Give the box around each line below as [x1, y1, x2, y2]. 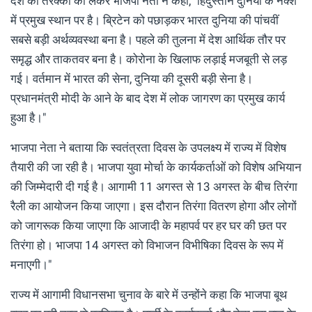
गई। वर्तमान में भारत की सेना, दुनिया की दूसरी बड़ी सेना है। [10, 71, 253, 86]
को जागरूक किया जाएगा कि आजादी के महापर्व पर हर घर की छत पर [10, 218, 286, 233]
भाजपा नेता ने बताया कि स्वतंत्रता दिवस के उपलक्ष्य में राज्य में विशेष [10, 140, 286, 155]
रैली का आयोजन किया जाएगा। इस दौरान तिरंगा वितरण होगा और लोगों [10, 198, 297, 213]
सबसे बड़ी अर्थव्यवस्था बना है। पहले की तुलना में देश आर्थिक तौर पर [10, 32, 286, 47]
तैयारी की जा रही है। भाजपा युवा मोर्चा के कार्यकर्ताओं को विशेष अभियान [10, 159, 302, 174]
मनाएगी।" [10, 257, 52, 272]
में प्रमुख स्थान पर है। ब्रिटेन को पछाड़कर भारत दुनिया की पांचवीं [10, 13, 279, 27]
